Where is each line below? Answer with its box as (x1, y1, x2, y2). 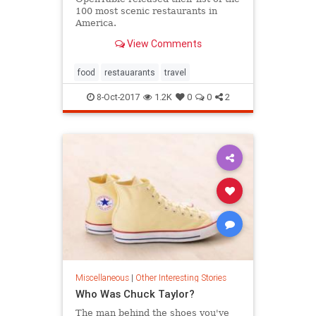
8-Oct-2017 (94, 90, 140, 103)
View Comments (124, 37, 202, 51)
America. (75, 17, 116, 28)
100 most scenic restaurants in (75, 5, 217, 16)
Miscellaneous (75, 272, 129, 283)
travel (164, 66, 186, 78)
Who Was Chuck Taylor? (75, 286, 195, 300)
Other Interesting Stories (135, 272, 226, 283)
